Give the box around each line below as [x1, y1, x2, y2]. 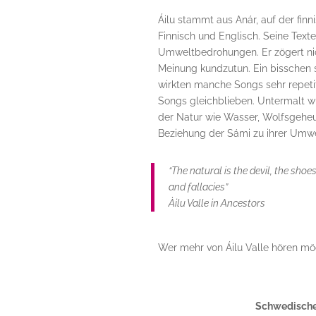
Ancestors [220, 197, 265, 209]
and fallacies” [168, 181, 228, 193]
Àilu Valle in [168, 197, 221, 209]
